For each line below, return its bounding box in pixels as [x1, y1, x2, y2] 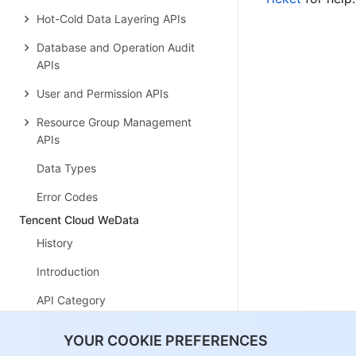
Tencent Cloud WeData [19, 213, 139, 226]
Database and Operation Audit [37, 41, 195, 54]
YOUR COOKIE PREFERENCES [64, 332, 268, 349]
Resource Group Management [37, 115, 192, 129]
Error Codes [37, 190, 98, 203]
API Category [37, 293, 106, 307]
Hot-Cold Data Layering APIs [37, 12, 186, 25]
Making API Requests [37, 322, 147, 335]
